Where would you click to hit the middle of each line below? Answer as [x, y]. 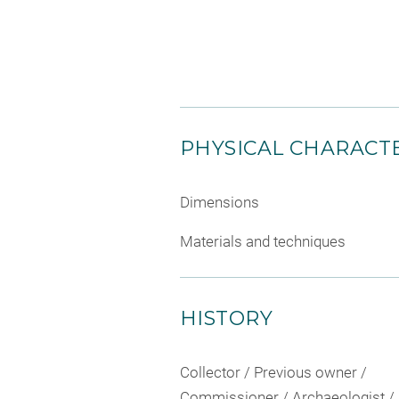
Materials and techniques [263, 241]
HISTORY [227, 318]
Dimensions [220, 202]
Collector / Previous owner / [273, 372]
